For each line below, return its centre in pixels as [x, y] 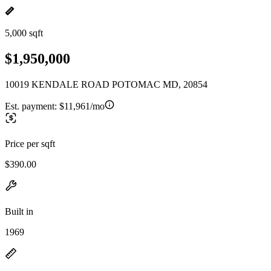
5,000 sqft [24, 33]
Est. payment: [32, 106]
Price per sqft [30, 143]
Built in [19, 211]
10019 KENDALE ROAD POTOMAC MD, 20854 [106, 84]
